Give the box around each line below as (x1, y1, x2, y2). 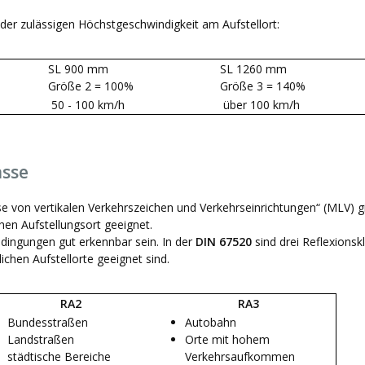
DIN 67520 (196, 233, 255, 249)
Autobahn (185, 314, 236, 330)
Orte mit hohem (185, 331, 270, 347)
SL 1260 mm (220, 60, 287, 77)
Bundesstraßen (7, 314, 88, 330)
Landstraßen (7, 331, 74, 347)
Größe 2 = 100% (48, 77, 134, 94)
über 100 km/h (220, 96, 300, 112)
